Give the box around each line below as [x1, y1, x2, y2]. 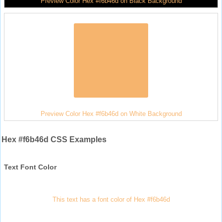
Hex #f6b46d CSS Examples [1, 135, 107, 144]
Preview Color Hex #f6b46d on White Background [40, 110, 182, 117]
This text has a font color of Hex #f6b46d [52, 195, 170, 203]
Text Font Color [4, 163, 56, 171]
